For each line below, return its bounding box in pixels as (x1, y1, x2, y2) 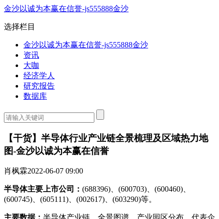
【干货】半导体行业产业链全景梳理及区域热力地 (4, 132, 208, 143)
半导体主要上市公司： (4, 185, 82, 194)
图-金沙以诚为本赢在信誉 (4, 145, 109, 156)
